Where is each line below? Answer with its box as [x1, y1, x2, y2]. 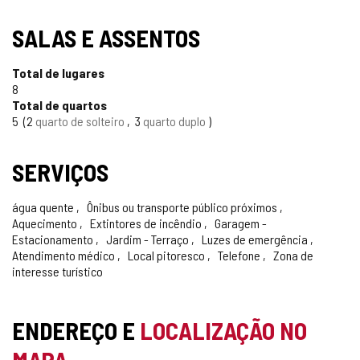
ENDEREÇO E [12, 315, 140, 345]
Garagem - [212, 215, 267, 231]
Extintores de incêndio [88, 215, 204, 231]
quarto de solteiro [35, 112, 127, 129]
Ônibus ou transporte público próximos [84, 198, 280, 215]
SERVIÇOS [12, 157, 108, 186]
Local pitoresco [125, 247, 207, 263]
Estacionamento [12, 231, 96, 247]
